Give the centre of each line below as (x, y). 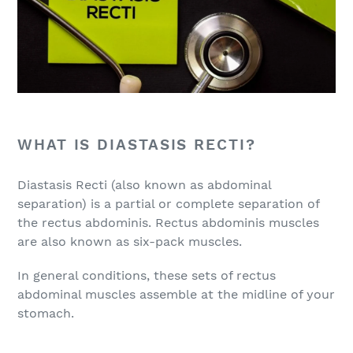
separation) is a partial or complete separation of (168, 203)
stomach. (46, 314)
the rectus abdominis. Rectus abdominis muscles (168, 222)
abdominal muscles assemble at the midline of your (176, 295)
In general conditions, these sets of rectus (147, 276)
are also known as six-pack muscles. (130, 241)
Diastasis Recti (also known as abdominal (144, 184)
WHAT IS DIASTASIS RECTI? (137, 145)
